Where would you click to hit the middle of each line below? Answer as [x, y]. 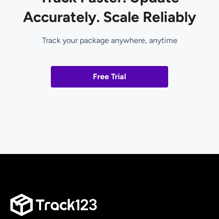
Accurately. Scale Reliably [109, 17]
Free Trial [109, 77]
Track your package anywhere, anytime [109, 41]
